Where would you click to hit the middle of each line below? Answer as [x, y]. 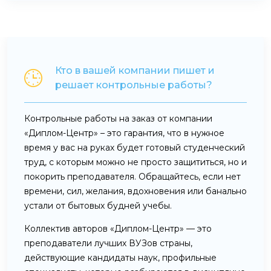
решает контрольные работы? [134, 85]
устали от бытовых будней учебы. [98, 205]
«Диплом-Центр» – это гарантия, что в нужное [124, 133]
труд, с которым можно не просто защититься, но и [135, 162]
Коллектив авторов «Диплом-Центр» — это [118, 228]
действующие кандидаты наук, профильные [120, 257]
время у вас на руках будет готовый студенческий [135, 147]
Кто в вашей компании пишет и [135, 70]
